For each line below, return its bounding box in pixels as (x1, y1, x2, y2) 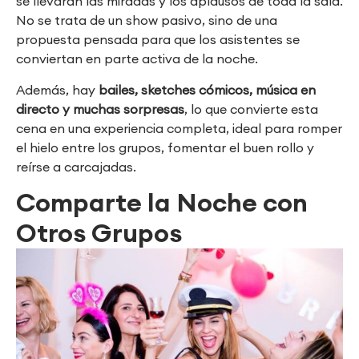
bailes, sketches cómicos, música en (99, 81, 316, 98)
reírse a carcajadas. (16, 158, 136, 175)
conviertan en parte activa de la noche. (16, 50, 258, 67)
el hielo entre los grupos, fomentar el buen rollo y (16, 139, 314, 155)
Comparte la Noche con (16, 186, 308, 220)
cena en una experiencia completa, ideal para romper (16, 119, 342, 136)
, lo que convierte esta (184, 100, 318, 117)
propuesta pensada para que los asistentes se (16, 31, 300, 48)
